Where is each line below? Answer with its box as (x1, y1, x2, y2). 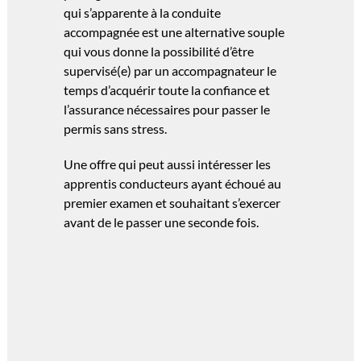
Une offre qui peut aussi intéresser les (64, 156, 271, 172)
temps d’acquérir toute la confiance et (64, 82, 270, 98)
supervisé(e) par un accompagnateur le (64, 63, 276, 79)
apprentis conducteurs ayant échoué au (64, 176, 281, 192)
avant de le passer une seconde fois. (64, 214, 259, 230)
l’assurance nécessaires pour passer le (64, 102, 270, 118)
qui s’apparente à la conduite (64, 5, 221, 21)
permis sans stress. (64, 121, 167, 137)
